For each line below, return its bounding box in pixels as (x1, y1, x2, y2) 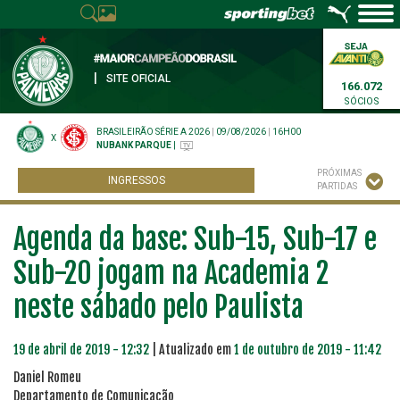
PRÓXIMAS (317, 168, 362, 178)
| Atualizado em (149, 342, 234, 357)
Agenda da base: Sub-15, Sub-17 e (13, 221, 377, 257)
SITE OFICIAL (106, 72, 171, 85)
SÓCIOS (344, 96, 379, 107)
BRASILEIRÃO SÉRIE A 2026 (96, 127, 210, 137)
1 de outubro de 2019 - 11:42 (234, 342, 381, 357)
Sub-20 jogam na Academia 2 (13, 255, 329, 291)
